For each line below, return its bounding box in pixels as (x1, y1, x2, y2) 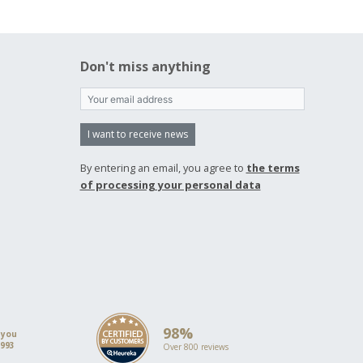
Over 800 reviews (162, 341, 228, 352)
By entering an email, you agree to (79, 160, 246, 175)
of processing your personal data (79, 177, 261, 192)
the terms (246, 160, 300, 175)
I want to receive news (87, 127, 188, 141)
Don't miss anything (79, 58, 211, 75)
